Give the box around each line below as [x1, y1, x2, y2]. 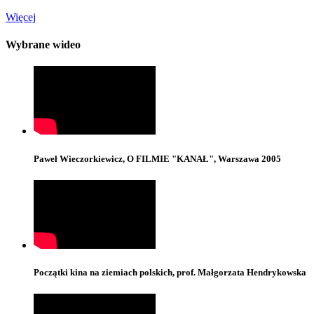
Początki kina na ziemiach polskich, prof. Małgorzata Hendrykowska [34, 266, 306, 278]
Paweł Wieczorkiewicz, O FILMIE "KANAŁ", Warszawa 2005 [34, 153, 281, 164]
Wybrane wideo [6, 39, 81, 51]
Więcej [6, 11, 36, 23]
